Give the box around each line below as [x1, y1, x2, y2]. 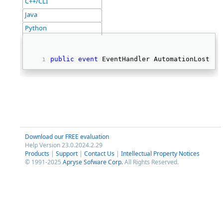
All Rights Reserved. [123, 158, 179, 166]
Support [56, 149, 78, 158]
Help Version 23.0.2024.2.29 [25, 141, 103, 149]
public [50, 55, 74, 63]
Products [25, 149, 49, 158]
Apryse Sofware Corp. [63, 158, 123, 166]
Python [25, 23, 47, 32]
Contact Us [84, 149, 114, 158]
